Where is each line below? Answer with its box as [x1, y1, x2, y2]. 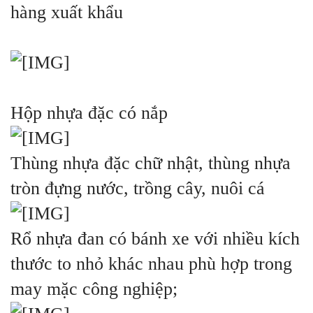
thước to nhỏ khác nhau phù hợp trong [10, 254, 292, 275]
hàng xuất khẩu [10, 2, 123, 23]
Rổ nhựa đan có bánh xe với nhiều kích [10, 228, 300, 249]
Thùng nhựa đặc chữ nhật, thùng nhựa [10, 153, 291, 174]
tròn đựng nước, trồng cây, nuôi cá [10, 178, 265, 199]
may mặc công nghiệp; [10, 279, 177, 300]
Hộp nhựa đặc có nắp [10, 103, 168, 124]
